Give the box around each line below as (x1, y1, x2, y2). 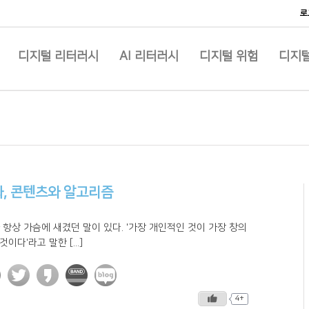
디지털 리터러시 (18, 50, 99, 63)
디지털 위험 (199, 50, 259, 63)
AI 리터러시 (119, 50, 179, 63)
